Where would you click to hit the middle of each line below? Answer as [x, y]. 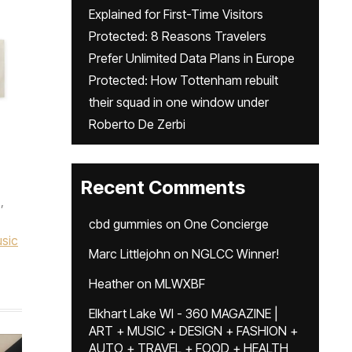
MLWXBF [180, 284]
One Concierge [226, 224]
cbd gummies [126, 224]
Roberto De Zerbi [137, 124]
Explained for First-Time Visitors [176, 14]
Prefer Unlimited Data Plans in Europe [192, 58]
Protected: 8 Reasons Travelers [178, 36]
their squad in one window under [179, 102]
